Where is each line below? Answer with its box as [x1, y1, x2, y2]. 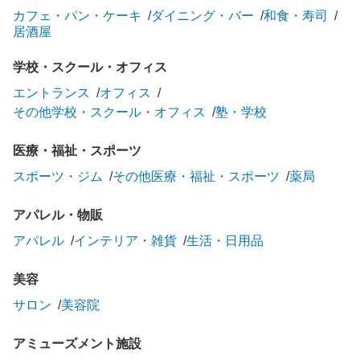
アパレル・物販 [13, 207, 103, 222]
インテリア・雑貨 [74, 233, 177, 247]
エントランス [13, 85, 90, 100]
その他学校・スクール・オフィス [13, 104, 206, 119]
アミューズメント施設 [13, 336, 141, 350]
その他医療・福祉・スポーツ [112, 169, 280, 183]
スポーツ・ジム [13, 169, 103, 183]
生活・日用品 [186, 233, 264, 247]
